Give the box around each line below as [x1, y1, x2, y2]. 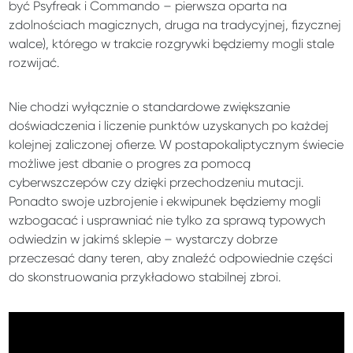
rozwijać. [9, 55, 60, 71]
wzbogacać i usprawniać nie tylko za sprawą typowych [9, 213, 326, 229]
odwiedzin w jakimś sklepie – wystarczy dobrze [9, 232, 278, 247]
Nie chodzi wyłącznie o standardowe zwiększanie [9, 99, 291, 115]
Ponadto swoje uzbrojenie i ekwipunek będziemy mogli [9, 194, 321, 210]
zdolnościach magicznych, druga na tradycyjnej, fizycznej [9, 17, 342, 33]
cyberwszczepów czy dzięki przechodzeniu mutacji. [9, 175, 304, 191]
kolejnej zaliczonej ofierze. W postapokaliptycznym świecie [9, 137, 344, 153]
